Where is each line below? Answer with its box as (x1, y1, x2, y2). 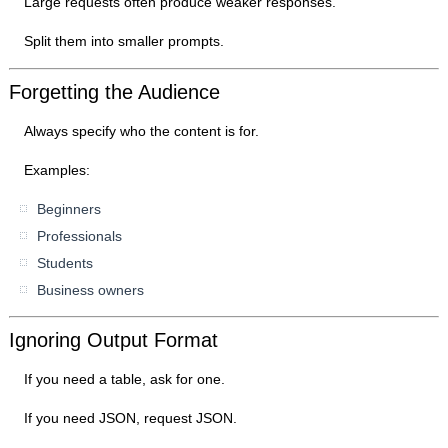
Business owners (37, 282, 145, 299)
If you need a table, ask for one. (24, 371, 226, 388)
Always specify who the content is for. (24, 123, 260, 140)
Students (37, 255, 94, 272)
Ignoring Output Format (9, 329, 219, 352)
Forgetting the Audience (9, 81, 221, 104)
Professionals (37, 228, 123, 245)
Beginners (37, 201, 102, 218)
